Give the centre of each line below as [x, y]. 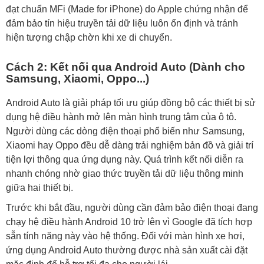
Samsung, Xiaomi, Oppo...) [77, 79]
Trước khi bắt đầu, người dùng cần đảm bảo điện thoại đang [132, 208]
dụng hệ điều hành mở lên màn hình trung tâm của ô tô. [121, 117]
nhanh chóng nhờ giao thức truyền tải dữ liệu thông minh [125, 174]
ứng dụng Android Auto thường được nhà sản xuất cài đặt [127, 250]
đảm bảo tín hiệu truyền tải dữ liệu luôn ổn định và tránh [122, 23]
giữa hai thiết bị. [39, 188]
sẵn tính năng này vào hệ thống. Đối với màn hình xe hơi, [125, 236]
